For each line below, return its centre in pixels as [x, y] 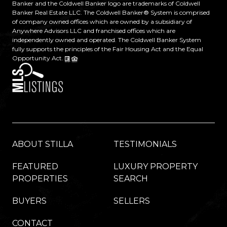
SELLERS [132, 201]
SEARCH [131, 179]
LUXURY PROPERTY [156, 167]
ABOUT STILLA [43, 144]
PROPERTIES [40, 179]
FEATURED [35, 167]
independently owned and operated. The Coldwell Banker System [107, 40]
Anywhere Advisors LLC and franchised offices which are [94, 31]
